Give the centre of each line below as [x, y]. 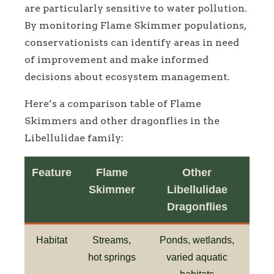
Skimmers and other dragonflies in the [122, 120]
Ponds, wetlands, [197, 240]
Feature [52, 172]
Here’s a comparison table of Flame [113, 103]
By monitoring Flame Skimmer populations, [135, 25]
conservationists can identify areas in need [132, 42]
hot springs [112, 257]
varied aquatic [197, 257]
